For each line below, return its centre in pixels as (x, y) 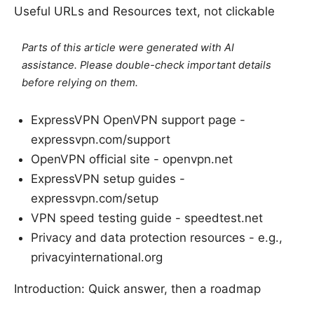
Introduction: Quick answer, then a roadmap (137, 289)
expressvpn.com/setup (95, 199)
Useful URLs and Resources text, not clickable (144, 12)
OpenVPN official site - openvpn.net (132, 159)
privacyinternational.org (97, 258)
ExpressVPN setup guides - (108, 179)
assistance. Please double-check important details (147, 66)
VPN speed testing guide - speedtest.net (147, 218)
